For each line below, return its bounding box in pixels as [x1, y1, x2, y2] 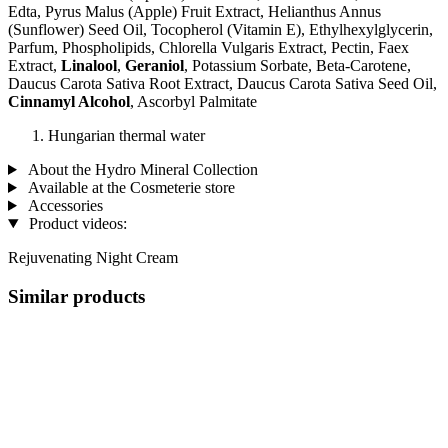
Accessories [24, 196, 103, 214]
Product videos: [24, 214, 127, 232]
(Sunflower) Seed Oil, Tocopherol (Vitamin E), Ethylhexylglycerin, [8, 20, 433, 38]
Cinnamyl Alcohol [8, 92, 130, 110]
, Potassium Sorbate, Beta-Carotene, [184, 56, 411, 74]
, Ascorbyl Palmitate [130, 92, 257, 110]
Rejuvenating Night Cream [8, 248, 178, 266]
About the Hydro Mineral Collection [24, 160, 258, 178]
